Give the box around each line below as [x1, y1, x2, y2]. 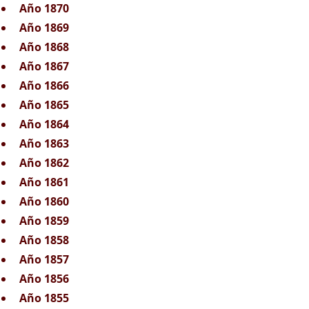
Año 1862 [19, 155, 69, 170]
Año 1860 [19, 194, 69, 209]
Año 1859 [19, 213, 69, 228]
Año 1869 [19, 20, 69, 35]
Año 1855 [19, 290, 69, 306]
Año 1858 [19, 232, 69, 248]
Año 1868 [19, 39, 69, 54]
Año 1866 [19, 78, 69, 93]
